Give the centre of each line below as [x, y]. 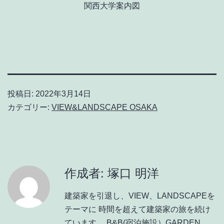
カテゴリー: [29, 107]
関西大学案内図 [112, 6]
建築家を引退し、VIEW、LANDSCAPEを [140, 196]
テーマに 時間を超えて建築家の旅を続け [137, 209]
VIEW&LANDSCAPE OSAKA [104, 107]
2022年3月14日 [63, 94]
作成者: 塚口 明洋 [112, 173]
